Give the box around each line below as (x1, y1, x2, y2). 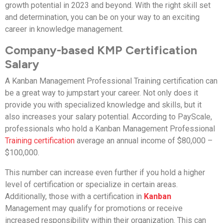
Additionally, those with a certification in (5, 191, 144, 201)
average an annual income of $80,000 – (75, 135, 213, 145)
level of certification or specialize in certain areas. (5, 179, 178, 189)
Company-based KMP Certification (5, 43, 197, 57)
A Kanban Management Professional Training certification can (5, 76, 218, 86)
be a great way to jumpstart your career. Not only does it (5, 88, 198, 98)
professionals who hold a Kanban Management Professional (5, 123, 215, 133)
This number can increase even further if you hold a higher (5, 167, 205, 177)
